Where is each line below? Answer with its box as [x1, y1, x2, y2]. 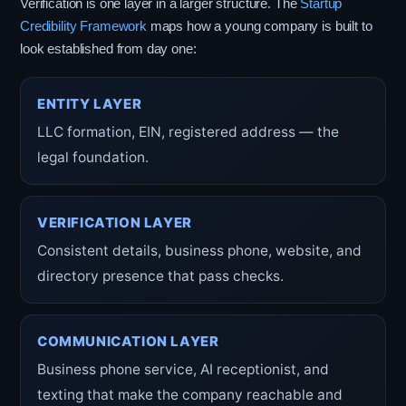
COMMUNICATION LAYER [37, 333, 219, 350]
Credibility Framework [20, 19, 147, 34]
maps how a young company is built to [146, 19, 372, 34]
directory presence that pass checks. [37, 267, 284, 285]
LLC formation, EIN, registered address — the [37, 123, 339, 140]
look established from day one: [20, 42, 197, 56]
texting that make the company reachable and [37, 386, 343, 403]
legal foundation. [37, 149, 149, 166]
